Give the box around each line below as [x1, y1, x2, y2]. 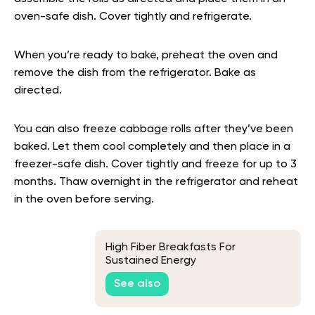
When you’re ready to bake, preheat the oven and [14, 50, 278, 62]
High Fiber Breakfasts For [105, 242, 236, 254]
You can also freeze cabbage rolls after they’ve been [14, 124, 293, 136]
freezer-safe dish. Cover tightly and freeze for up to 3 [14, 159, 297, 171]
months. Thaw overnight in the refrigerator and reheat [14, 176, 298, 188]
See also [114, 278, 160, 290]
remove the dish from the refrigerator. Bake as [14, 67, 256, 79]
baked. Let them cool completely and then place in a [14, 141, 290, 153]
